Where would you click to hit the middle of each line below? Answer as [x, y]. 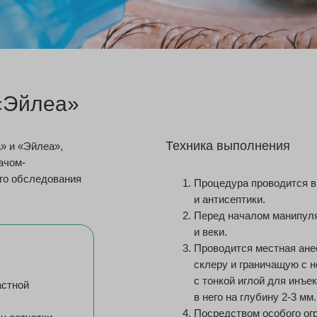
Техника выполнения [228, 146]
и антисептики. [230, 199]
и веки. [211, 232]
